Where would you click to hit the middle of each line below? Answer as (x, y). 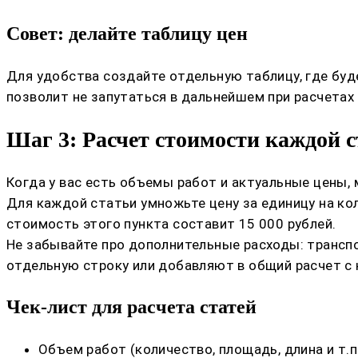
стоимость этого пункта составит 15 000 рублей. (171, 224)
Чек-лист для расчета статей (131, 307)
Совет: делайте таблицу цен (127, 33)
